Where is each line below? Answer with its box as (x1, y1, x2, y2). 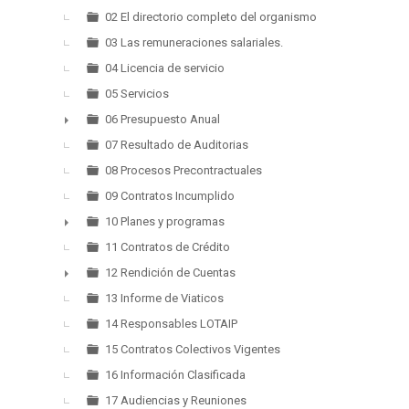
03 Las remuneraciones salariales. (105, 36, 283, 49)
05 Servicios (105, 87, 169, 100)
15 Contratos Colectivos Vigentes (105, 342, 280, 356)
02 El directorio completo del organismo (105, 10, 317, 24)
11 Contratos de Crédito (105, 240, 230, 254)
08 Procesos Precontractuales (105, 163, 262, 177)
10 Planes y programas (105, 215, 225, 228)
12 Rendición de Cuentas (105, 266, 236, 279)
